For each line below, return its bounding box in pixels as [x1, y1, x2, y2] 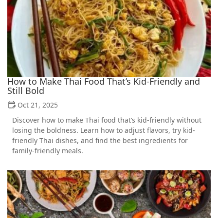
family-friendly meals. [12, 146, 83, 156]
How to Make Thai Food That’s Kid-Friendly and [7, 75, 200, 88]
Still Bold [7, 85, 44, 97]
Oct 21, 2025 [18, 100, 58, 110]
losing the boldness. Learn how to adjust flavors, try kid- [12, 126, 195, 135]
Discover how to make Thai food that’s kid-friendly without [12, 115, 201, 125]
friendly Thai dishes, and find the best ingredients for [12, 136, 188, 145]
